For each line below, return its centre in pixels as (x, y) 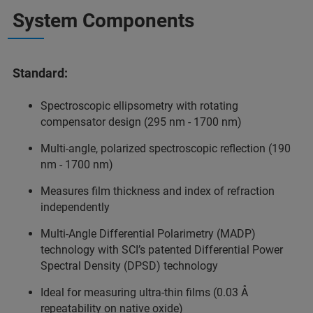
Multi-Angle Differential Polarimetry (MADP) (148, 234)
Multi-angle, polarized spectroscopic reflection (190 (166, 149)
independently (75, 208)
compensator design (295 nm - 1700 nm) (141, 122)
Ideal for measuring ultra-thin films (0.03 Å (144, 293)
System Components (103, 20)
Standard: (40, 73)
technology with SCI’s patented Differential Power (162, 250)
